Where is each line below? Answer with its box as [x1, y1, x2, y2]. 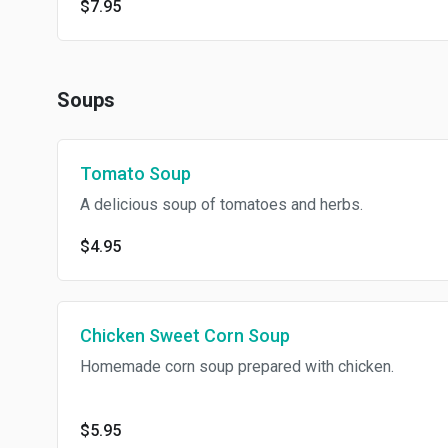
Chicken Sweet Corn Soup [80, 325, 290, 346]
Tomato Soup [80, 163, 191, 184]
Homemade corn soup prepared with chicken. [80, 357, 394, 376]
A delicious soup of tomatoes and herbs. [80, 195, 363, 214]
